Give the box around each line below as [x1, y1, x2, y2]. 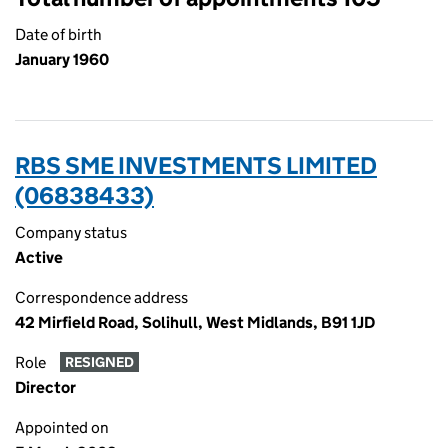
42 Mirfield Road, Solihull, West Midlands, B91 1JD [15, 313, 375, 332]
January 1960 [15, 50, 109, 69]
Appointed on [15, 418, 109, 437]
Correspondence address [15, 288, 188, 307]
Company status [15, 223, 127, 242]
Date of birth [15, 25, 102, 44]
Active [15, 248, 63, 267]
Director [15, 378, 76, 397]
